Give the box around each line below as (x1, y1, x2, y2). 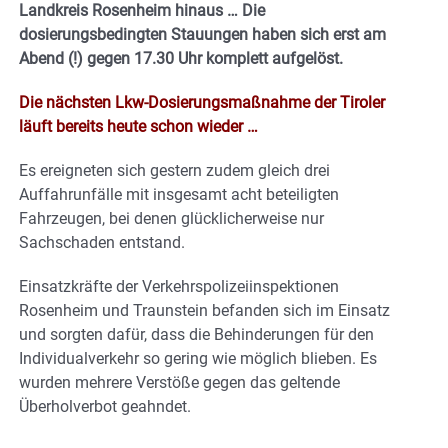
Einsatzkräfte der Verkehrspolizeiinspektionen (19, 277, 339, 297)
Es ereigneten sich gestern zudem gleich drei (19, 161, 330, 181)
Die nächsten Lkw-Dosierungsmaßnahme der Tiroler (19, 93, 385, 113)
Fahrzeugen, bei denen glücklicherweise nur (19, 209, 324, 229)
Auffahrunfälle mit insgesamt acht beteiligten (19, 185, 339, 205)
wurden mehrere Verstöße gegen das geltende (19, 373, 340, 393)
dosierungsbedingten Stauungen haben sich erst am (19, 25, 386, 45)
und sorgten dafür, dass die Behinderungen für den (19, 325, 374, 345)
